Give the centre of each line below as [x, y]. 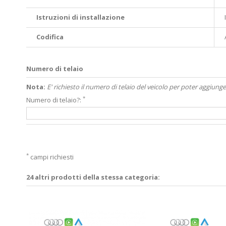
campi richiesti [51, 157]
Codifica [50, 37]
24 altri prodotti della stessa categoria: [93, 177]
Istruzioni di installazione [80, 17]
